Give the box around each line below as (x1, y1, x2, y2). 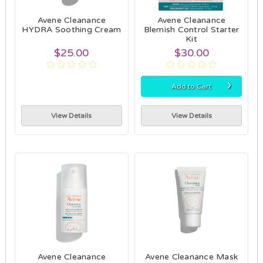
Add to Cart (171, 82, 211, 90)
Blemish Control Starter (143, 24, 240, 35)
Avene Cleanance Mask (145, 251, 238, 262)
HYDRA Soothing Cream (22, 24, 122, 35)
